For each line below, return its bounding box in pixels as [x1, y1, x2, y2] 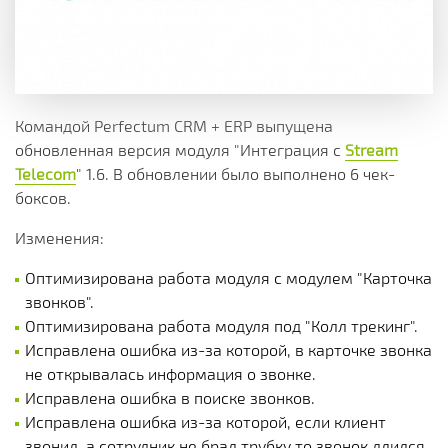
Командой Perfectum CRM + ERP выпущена [15, 116, 333, 135]
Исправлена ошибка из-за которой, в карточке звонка [25, 340, 432, 359]
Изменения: [15, 228, 104, 247]
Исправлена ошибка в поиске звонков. [25, 388, 315, 407]
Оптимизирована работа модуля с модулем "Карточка [25, 268, 432, 287]
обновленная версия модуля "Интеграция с [15, 140, 345, 159]
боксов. [15, 188, 71, 207]
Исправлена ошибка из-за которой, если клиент [25, 412, 386, 431]
